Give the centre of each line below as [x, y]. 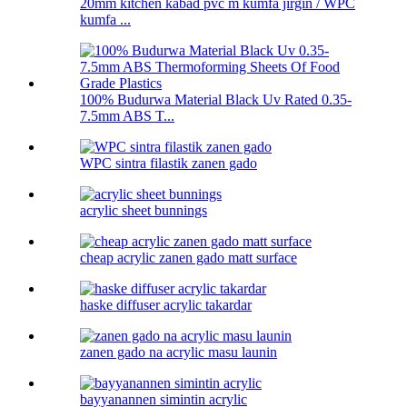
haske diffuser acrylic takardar [166, 305]
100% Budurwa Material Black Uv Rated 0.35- [216, 100]
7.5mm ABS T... [127, 116]
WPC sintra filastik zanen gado [169, 164]
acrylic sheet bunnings [144, 211]
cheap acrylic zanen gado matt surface [189, 258]
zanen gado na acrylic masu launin [179, 352]
